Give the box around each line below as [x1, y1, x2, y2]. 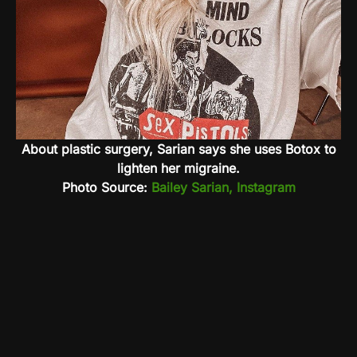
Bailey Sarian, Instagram [151, 178, 296, 195]
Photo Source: [61, 178, 151, 195]
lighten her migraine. [117, 159, 240, 176]
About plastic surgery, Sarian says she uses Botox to [21, 140, 336, 157]
